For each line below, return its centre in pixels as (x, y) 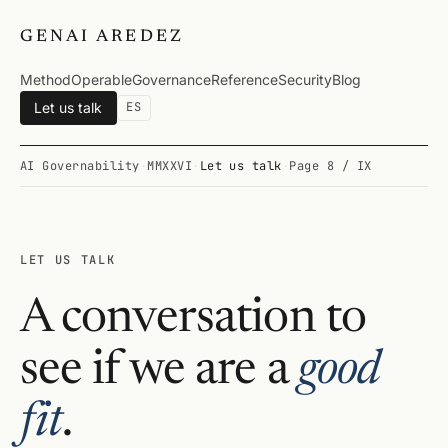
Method (45, 79)
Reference (244, 79)
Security (305, 79)
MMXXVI (170, 165)
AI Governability (80, 165)
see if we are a (159, 372)
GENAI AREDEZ (102, 37)
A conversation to (193, 320)
